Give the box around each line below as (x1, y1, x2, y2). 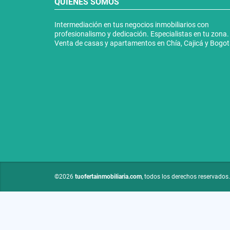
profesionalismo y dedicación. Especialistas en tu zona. (54, 29, 229, 38)
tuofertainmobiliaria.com (75, 172, 142, 180)
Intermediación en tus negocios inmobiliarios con (54, 20, 209, 29)
